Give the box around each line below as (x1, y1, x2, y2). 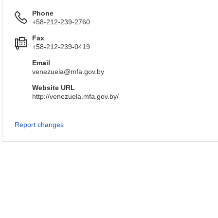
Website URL (32, 84, 75, 91)
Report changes (15, 121, 64, 128)
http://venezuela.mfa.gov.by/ (32, 92, 119, 100)
